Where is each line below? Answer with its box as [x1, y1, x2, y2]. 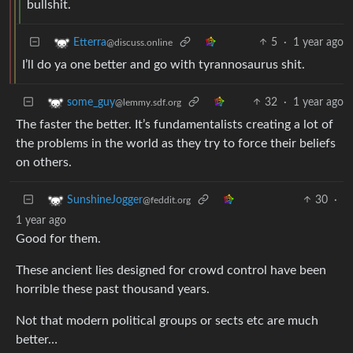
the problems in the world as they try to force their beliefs [16, 136, 336, 150]
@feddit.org [143, 195, 191, 205]
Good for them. [16, 232, 101, 245]
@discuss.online [106, 37, 173, 47]
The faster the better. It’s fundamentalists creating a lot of [16, 117, 333, 131]
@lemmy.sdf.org [115, 97, 181, 107]
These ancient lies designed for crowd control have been [16, 263, 326, 277]
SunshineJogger [67, 194, 143, 206]
